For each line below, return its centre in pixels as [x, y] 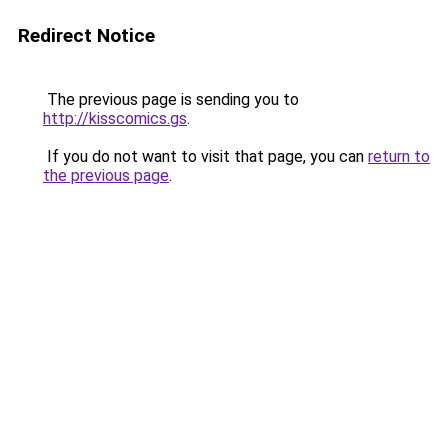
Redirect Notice [86, 35]
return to [399, 156]
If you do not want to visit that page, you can [205, 156]
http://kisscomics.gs [115, 118]
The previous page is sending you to [171, 99]
